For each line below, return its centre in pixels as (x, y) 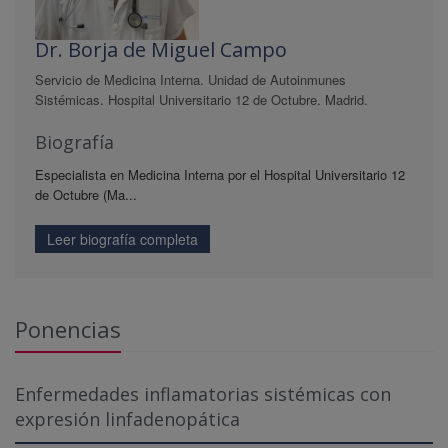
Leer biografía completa (122, 239)
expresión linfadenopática (127, 419)
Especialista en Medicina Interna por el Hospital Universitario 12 (220, 174)
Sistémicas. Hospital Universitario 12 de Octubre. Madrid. (201, 99)
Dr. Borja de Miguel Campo (161, 49)
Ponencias (68, 329)
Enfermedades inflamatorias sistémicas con (203, 394)
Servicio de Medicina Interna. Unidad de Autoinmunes (190, 79)
